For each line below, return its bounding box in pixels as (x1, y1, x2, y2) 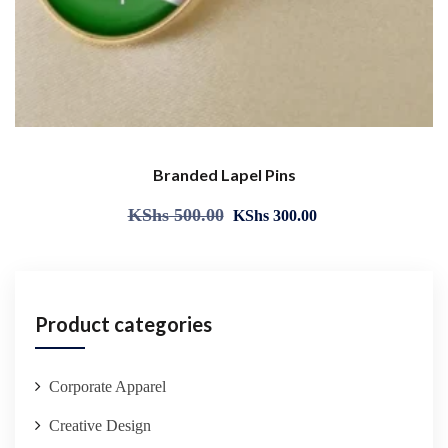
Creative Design (49, 417, 151, 435)
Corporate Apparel (49, 378, 166, 396)
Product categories (35, 312, 212, 337)
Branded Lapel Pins (152, 165, 296, 185)
